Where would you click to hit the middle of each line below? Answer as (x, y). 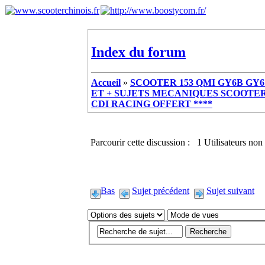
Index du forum (138, 52)
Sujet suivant (230, 190)
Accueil (106, 82)
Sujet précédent (161, 190)
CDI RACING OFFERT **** (152, 104)
